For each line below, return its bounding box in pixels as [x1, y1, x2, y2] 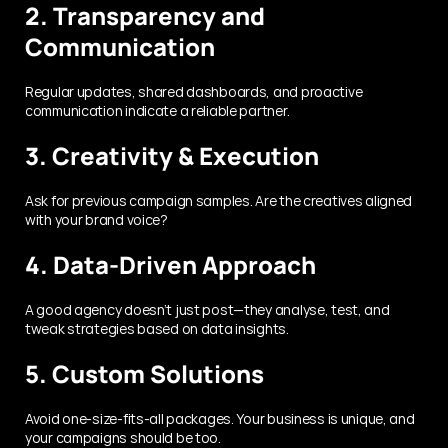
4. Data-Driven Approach [25, 247, 316, 281]
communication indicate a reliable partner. [25, 100, 290, 120]
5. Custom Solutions [25, 356, 264, 390]
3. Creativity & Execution [25, 138, 319, 172]
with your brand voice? [25, 209, 168, 229]
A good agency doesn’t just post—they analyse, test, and [25, 299, 390, 319]
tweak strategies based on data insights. [25, 318, 289, 338]
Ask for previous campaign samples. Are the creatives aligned [25, 190, 413, 210]
